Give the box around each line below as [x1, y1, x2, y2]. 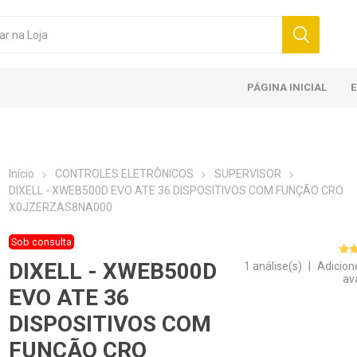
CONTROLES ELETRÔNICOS [55, 167, 194, 180]
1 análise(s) [244, 260, 303, 273]
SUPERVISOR [214, 167, 282, 180]
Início [9, 167, 35, 180]
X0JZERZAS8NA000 [9, 201, 113, 214]
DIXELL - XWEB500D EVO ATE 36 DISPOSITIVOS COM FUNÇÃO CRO [9, 184, 344, 197]
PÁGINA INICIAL [247, 81, 328, 93]
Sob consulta [11, 236, 73, 249]
